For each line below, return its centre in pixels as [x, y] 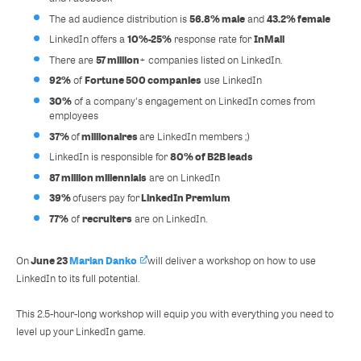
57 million [118, 59]
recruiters [108, 218]
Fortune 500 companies [143, 80]
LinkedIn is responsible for [110, 157]
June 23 [49, 260]
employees [74, 115]
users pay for [111, 198]
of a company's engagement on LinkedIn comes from [194, 100]
